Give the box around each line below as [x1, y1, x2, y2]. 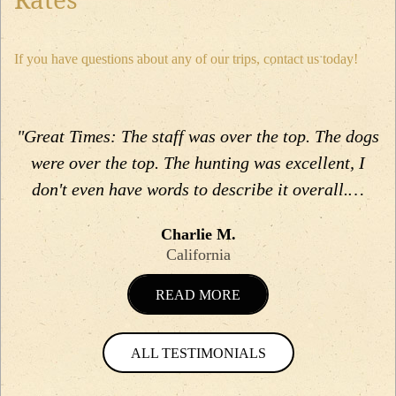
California [165, 246, 231, 264]
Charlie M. [160, 225, 236, 244]
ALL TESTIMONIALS [130, 346, 266, 362]
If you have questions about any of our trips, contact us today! [14, 51, 358, 67]
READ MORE [156, 287, 240, 303]
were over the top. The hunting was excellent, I [31, 153, 365, 173]
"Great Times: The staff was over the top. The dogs [17, 126, 379, 147]
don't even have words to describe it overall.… [32, 179, 364, 200]
